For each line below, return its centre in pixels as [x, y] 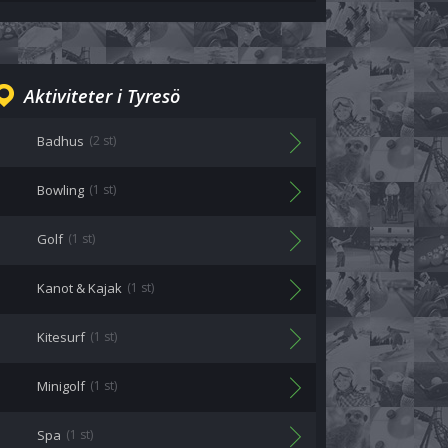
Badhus [60, 141]
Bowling [60, 190]
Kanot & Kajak [79, 288]
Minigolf [61, 386]
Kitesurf [61, 337]
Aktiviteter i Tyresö [102, 96]
